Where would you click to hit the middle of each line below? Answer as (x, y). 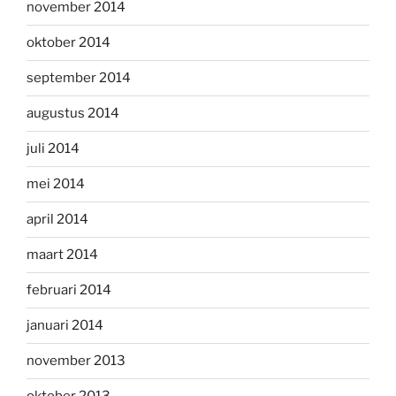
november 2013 (76, 361)
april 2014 (57, 220)
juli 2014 (53, 149)
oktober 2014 (69, 43)
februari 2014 (69, 290)
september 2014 (79, 78)
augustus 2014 (73, 114)
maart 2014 (62, 255)
